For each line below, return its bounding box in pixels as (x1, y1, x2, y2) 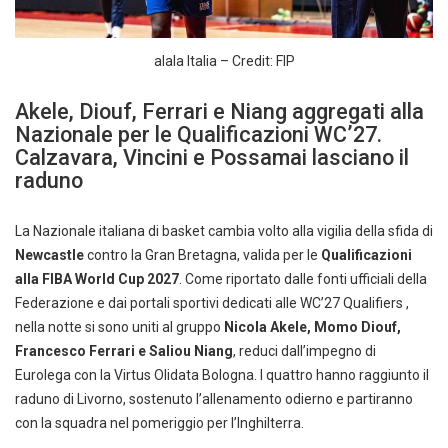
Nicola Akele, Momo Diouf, (224, 318, 401, 335)
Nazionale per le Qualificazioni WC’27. (15, 121, 382, 147)
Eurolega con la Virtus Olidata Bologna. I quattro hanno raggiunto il (15, 366, 429, 383)
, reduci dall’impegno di (233, 342, 376, 359)
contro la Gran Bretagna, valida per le (84, 246, 321, 263)
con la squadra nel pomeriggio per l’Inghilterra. (15, 414, 304, 431)
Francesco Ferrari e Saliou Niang (15, 342, 233, 359)
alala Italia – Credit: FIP (153, 52, 295, 69)
